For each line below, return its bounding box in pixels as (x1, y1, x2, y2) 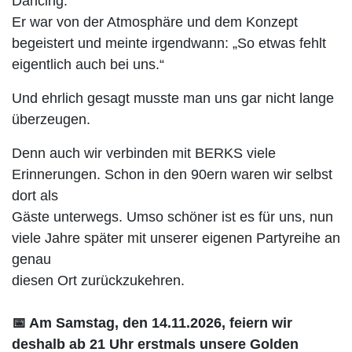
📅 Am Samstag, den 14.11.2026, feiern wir (12, 315, 292, 331)
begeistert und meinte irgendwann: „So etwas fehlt (12, 35, 326, 51)
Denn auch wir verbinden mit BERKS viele (12, 145, 276, 161)
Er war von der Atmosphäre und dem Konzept (12, 14, 298, 30)
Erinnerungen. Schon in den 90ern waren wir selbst (12, 167, 332, 182)
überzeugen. (12, 112, 90, 127)
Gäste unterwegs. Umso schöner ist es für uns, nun (12, 209, 333, 225)
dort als (12, 188, 58, 203)
